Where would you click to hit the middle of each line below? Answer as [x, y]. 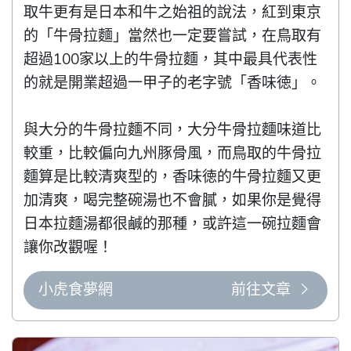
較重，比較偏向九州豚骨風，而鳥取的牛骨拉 [173, 154]
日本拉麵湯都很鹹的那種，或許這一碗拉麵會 [173, 224]
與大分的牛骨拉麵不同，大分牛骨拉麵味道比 [173, 130]
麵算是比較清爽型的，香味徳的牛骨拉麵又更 [173, 177]
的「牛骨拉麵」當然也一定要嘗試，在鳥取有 [173, 36]
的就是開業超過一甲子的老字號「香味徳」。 [173, 83]
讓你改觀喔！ [69, 248]
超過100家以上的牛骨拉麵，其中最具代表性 [171, 60]
